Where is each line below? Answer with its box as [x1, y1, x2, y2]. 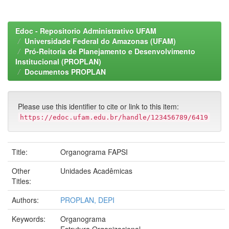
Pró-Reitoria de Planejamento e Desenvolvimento [25, 46, 195, 56]
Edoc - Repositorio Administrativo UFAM [15, 26, 156, 36]
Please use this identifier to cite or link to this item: [18, 101, 179, 111]
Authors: [12, 195, 41, 205]
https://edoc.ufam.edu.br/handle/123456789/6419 [20, 113, 208, 121]
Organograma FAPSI [60, 147, 128, 157]
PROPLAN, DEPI [60, 195, 114, 205]
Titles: [12, 176, 33, 186]
